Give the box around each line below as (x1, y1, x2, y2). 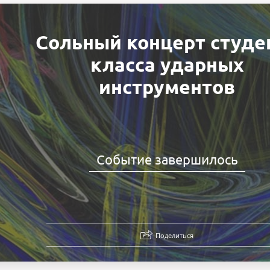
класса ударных (90, 54, 244, 76)
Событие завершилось (96, 152, 238, 168)
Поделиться (155, 231, 194, 240)
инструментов (99, 76, 236, 98)
